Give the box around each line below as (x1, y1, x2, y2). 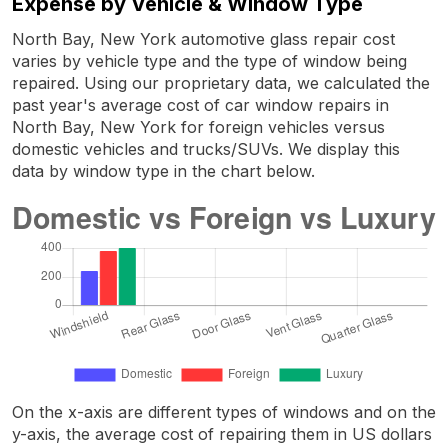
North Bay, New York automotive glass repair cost (12, 28, 395, 49)
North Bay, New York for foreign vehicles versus (12, 116, 385, 137)
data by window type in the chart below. (12, 160, 315, 181)
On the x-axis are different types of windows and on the (12, 401, 436, 422)
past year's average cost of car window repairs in (12, 94, 389, 115)
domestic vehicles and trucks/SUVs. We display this (12, 138, 400, 159)
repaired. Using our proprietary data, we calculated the (12, 72, 430, 93)
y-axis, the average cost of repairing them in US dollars (12, 423, 432, 444)
